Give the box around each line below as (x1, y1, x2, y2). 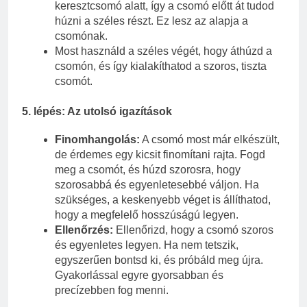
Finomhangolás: (55, 133, 140, 145)
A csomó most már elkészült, (140, 133, 280, 145)
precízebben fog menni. (55, 284, 169, 296)
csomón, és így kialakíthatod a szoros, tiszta (55, 60, 267, 72)
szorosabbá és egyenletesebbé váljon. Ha (55, 178, 259, 191)
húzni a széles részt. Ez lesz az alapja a (55, 14, 248, 27)
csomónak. (55, 29, 108, 42)
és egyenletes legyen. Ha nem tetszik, (55, 238, 238, 251)
